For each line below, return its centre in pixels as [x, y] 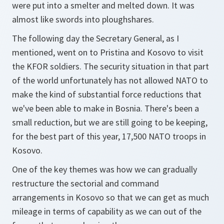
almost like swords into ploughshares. [83, 19]
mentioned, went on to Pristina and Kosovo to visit [108, 52]
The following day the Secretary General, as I [95, 38]
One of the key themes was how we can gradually [104, 169]
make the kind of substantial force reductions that [107, 94]
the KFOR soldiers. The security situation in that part [110, 66]
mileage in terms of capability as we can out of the [107, 211]
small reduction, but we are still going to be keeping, [110, 122]
